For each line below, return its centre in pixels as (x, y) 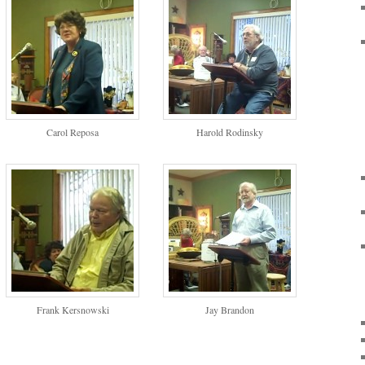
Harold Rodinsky (229, 132)
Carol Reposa (73, 132)
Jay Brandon (229, 310)
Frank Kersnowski (73, 310)
